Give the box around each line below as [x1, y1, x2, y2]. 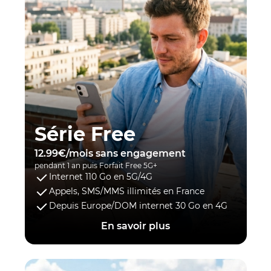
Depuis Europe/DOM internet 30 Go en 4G [48, 200, 227, 212]
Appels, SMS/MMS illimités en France [48, 186, 204, 197]
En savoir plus [101, 220, 170, 232]
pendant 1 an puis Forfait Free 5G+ [34, 161, 157, 171]
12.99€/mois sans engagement [34, 148, 186, 160]
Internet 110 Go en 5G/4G [48, 171, 152, 183]
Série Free [34, 122, 135, 146]
